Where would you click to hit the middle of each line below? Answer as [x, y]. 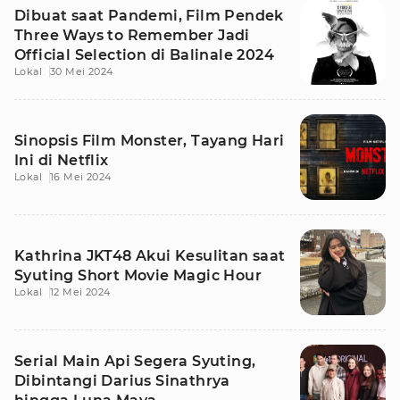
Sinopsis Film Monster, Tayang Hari [150, 141]
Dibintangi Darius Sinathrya [122, 381]
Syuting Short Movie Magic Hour [138, 275]
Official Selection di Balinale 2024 [144, 55]
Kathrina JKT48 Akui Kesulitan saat [150, 256]
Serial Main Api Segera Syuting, [135, 361]
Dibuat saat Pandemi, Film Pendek [149, 16]
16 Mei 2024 [81, 177]
